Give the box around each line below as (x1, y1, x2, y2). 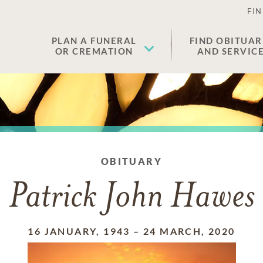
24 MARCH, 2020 (143, 225, 235, 237)
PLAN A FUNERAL (51, 35, 137, 46)
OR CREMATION (55, 46, 133, 56)
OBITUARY (100, 156, 163, 167)
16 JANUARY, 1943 (28, 225, 130, 237)
